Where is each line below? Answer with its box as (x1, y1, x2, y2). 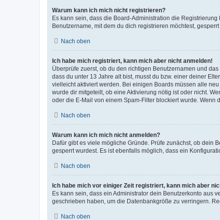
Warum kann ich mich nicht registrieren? (52, 7, 165, 14)
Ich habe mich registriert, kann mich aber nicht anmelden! (52, 57, 213, 64)
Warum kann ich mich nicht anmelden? (52, 132, 160, 138)
